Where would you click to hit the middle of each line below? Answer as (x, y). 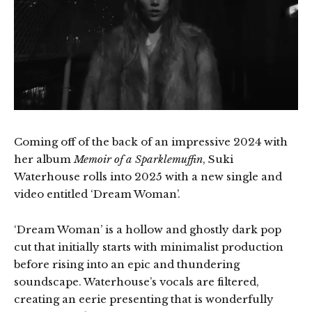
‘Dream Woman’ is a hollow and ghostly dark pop (148, 229)
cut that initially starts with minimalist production (149, 247)
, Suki (218, 159)
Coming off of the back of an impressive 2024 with (151, 141)
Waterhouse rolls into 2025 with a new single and (148, 176)
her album (44, 159)
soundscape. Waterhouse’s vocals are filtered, (136, 281)
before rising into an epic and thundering (127, 264)
